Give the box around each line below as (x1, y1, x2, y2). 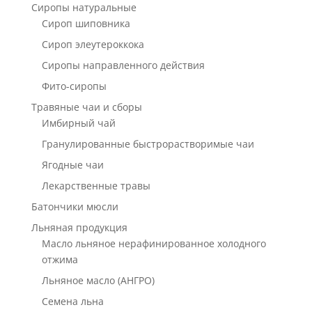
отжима (41, 253, 78, 267)
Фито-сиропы (41, 79, 107, 93)
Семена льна (41, 295, 104, 309)
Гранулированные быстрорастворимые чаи (41, 137, 254, 151)
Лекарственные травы (41, 179, 150, 193)
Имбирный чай (41, 116, 116, 130)
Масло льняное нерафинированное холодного (41, 237, 266, 251)
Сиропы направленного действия (41, 58, 205, 72)
